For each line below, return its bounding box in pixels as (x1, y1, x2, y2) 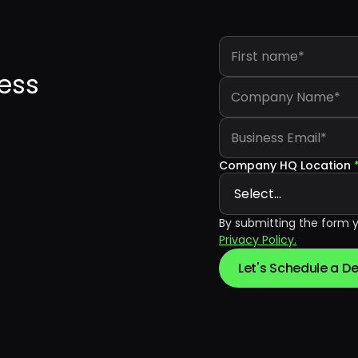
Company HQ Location (219, 157, 351, 173)
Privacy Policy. (219, 231, 296, 248)
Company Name (219, 75, 314, 92)
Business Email (219, 116, 303, 133)
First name (219, 34, 280, 51)
